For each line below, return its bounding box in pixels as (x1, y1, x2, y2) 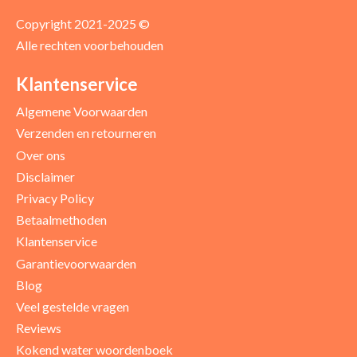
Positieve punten (28, 62, 120, 78)
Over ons (16, 147, 66, 163)
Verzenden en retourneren (16, 125, 157, 141)
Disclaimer (16, 168, 76, 184)
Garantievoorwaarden (16, 255, 137, 271)
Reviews (16, 320, 62, 336)
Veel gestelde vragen (16, 298, 130, 314)
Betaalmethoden (16, 212, 108, 228)
